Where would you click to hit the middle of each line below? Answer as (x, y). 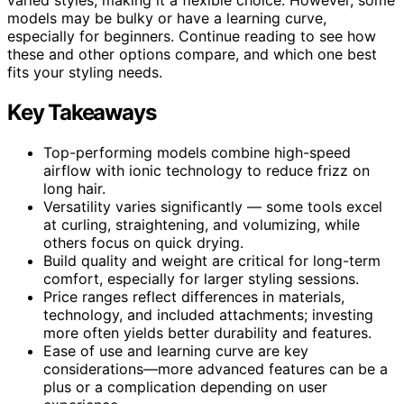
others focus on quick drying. (143, 242)
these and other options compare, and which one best (192, 54)
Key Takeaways (82, 112)
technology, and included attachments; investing (208, 314)
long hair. (74, 188)
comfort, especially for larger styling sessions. (201, 278)
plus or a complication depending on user (185, 386)
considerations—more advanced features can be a (216, 368)
